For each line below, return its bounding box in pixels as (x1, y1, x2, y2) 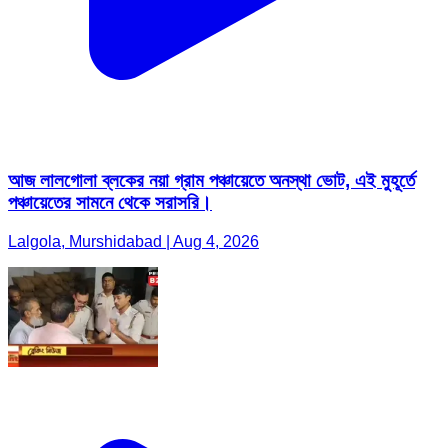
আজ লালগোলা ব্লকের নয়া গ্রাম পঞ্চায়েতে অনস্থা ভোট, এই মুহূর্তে (8, 170, 415, 192)
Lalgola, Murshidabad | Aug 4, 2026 (8, 233, 259, 251)
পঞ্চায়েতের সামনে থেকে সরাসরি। (8, 192, 212, 214)
